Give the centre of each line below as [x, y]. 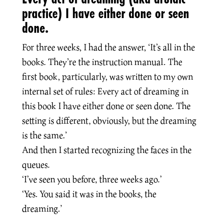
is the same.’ [44, 135]
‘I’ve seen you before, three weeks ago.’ [92, 179]
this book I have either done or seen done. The [106, 106]
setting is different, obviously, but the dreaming [109, 120]
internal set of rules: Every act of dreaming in [105, 91]
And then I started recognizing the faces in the [107, 150]
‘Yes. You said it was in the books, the [89, 194]
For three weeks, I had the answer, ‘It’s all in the [108, 47]
